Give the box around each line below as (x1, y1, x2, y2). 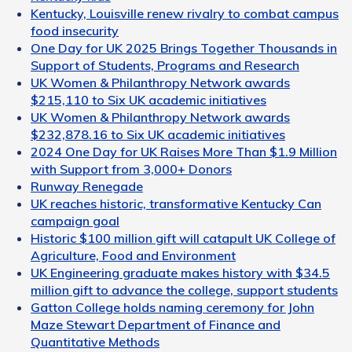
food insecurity (31, 22, 119, 38)
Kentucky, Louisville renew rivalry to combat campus (31, 5, 339, 21)
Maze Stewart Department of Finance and (31, 316, 280, 332)
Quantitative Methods (31, 333, 159, 350)
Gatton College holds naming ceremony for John (31, 299, 314, 315)
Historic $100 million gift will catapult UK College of (31, 229, 335, 246)
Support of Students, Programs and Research (31, 57, 299, 73)
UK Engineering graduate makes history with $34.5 (31, 264, 330, 280)
